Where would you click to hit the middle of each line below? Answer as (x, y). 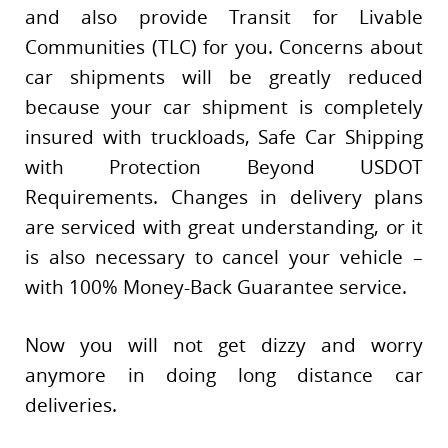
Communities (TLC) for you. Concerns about (224, 46)
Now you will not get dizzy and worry (224, 345)
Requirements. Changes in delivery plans (224, 196)
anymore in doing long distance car (224, 375)
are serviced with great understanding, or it (224, 226)
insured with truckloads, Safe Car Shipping (224, 136)
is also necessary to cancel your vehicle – (224, 256)
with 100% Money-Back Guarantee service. (216, 286)
